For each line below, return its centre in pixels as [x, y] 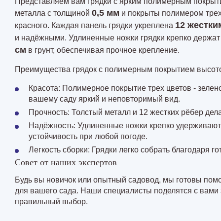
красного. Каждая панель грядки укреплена [95, 26]
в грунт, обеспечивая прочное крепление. [103, 50]
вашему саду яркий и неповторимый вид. [104, 99]
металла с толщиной [53, 13]
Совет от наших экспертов [66, 163]
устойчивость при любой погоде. [88, 137]
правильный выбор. [51, 202]
